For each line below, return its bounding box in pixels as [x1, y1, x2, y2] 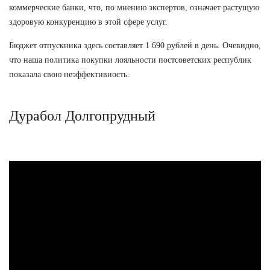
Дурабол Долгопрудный [9, 107, 155, 124]
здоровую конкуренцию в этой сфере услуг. [9, 17, 168, 27]
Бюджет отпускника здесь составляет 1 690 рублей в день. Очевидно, [9, 40, 261, 50]
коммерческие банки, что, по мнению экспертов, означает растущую [9, 2, 259, 12]
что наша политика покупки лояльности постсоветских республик [9, 55, 251, 64]
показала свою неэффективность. [9, 69, 130, 79]
